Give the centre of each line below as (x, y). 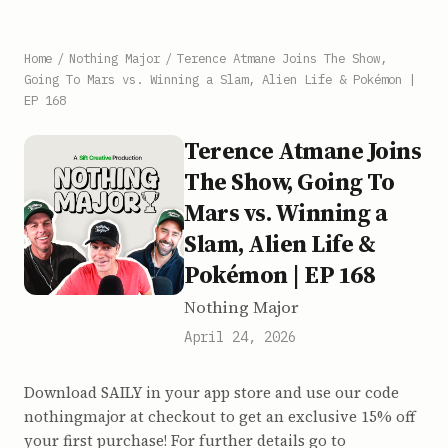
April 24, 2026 (240, 337)
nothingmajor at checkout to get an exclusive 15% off (219, 416)
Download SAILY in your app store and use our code (211, 392)
